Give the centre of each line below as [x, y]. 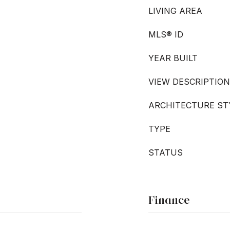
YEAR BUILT [173, 58]
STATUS [166, 152]
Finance [169, 200]
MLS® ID [166, 34]
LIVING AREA [175, 11]
